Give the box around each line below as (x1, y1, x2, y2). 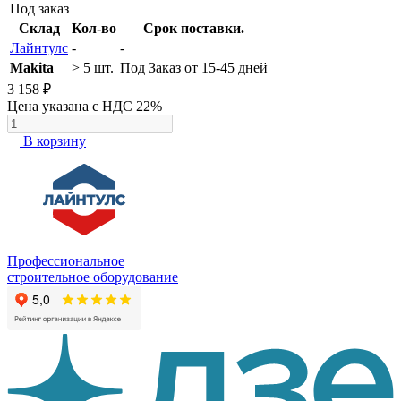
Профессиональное (7, 253, 124, 269)
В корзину (23, 133, 86, 149)
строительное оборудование (7, 269, 178, 286)
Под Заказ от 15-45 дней (120, 60, 268, 76)
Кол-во (72, 21, 116, 37)
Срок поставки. (143, 21, 244, 37)
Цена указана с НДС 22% (7, 98, 162, 115)
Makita (10, 60, 54, 76)
